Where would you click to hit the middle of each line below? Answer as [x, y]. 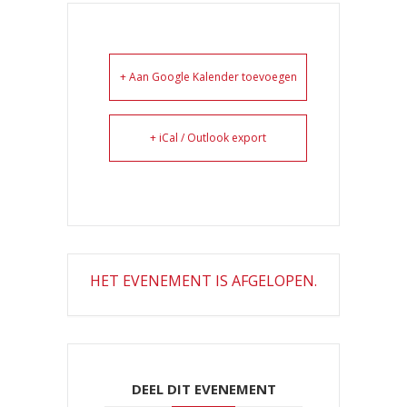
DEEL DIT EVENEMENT [203, 389]
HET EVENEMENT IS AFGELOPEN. [203, 281]
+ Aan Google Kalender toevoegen [208, 77]
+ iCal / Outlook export [208, 138]
